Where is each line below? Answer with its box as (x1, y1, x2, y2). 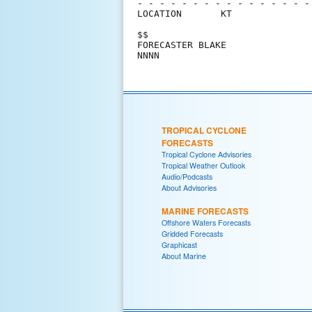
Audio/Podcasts (162, 171, 212, 182)
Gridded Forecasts (162, 228, 223, 239)
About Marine (162, 250, 206, 261)
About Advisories (162, 182, 217, 193)
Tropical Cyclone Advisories (162, 148, 251, 159)
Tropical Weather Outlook (162, 159, 245, 171)
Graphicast (162, 239, 197, 250)
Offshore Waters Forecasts (162, 217, 251, 228)
